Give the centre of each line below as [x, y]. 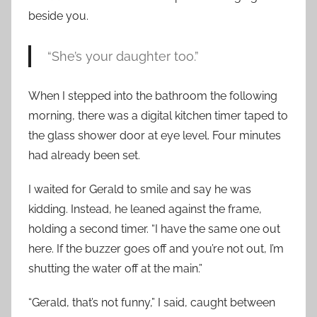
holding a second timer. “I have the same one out [154, 229]
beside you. [58, 16]
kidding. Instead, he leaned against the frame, [145, 209]
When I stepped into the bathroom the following [153, 96]
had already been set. [84, 156]
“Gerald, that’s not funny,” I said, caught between [152, 303]
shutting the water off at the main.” [115, 269]
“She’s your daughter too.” [123, 57]
